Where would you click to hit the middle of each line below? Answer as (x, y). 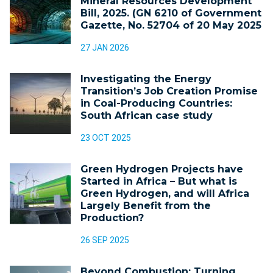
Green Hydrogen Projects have (162, 169)
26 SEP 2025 (105, 240)
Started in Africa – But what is (159, 182)
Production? (112, 218)
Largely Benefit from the (146, 206)
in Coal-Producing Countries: (156, 104)
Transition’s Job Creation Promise (169, 91)
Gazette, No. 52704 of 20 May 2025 (171, 26)
